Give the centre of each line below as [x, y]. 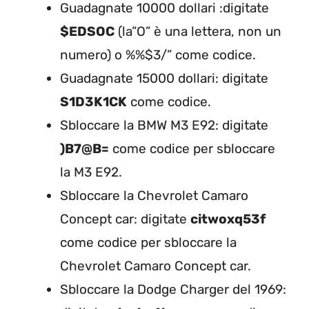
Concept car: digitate [125, 219]
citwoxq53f [228, 219]
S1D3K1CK [93, 102]
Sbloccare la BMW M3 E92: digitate [164, 125]
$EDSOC [87, 31]
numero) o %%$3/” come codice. [158, 55]
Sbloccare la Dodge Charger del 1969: [173, 289]
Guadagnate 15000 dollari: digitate [164, 78]
